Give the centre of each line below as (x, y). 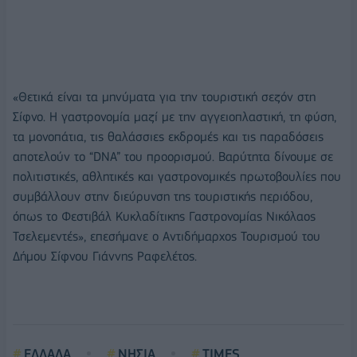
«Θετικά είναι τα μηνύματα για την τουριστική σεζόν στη (164, 96)
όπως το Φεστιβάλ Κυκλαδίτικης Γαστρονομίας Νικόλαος (164, 216)
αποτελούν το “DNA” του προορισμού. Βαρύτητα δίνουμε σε (173, 156)
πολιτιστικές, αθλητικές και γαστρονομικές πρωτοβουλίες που (177, 176)
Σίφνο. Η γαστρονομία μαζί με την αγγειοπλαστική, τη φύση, (175, 116)
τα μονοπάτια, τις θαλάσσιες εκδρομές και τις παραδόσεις (168, 136)
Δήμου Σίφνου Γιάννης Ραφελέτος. (105, 256)
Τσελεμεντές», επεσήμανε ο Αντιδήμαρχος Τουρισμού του (167, 236)
